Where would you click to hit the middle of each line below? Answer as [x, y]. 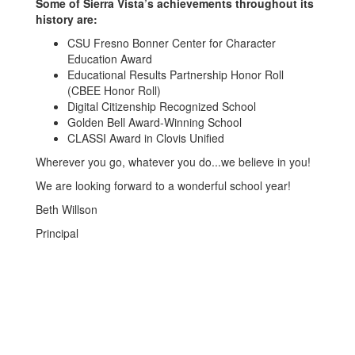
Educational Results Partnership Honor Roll [176, 74]
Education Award [110, 59]
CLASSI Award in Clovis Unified [146, 138]
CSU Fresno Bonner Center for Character [172, 43]
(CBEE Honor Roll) [116, 90]
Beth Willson [67, 209]
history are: [67, 19]
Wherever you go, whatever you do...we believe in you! [173, 162]
